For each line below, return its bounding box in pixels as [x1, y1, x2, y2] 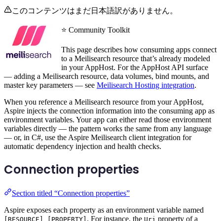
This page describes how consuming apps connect [61, 45, 217, 54]
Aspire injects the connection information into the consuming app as [4, 107, 215, 115]
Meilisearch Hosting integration [97, 81, 194, 90]
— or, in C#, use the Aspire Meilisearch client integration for [4, 133, 191, 142]
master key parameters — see [4, 81, 97, 90]
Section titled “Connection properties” [12, 188, 130, 197]
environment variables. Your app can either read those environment [4, 115, 211, 124]
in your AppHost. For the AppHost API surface [61, 63, 208, 72]
